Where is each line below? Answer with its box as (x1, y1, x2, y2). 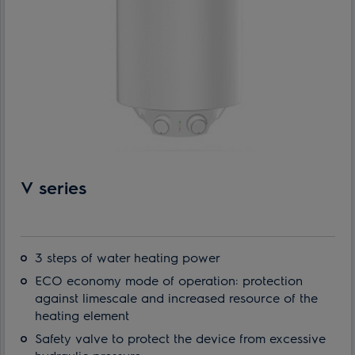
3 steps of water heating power (35, 248, 220, 265)
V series (21, 175, 86, 198)
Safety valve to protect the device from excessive (35, 329, 326, 346)
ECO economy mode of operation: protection (35, 271, 303, 288)
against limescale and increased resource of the (35, 288, 318, 306)
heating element (35, 306, 129, 323)
